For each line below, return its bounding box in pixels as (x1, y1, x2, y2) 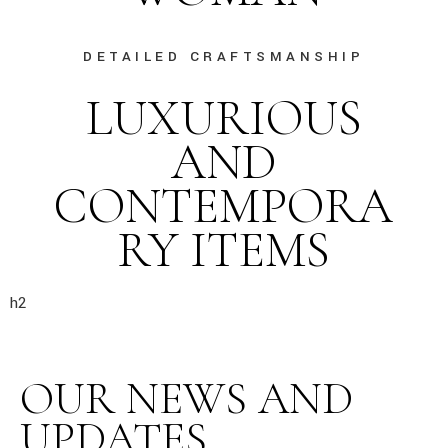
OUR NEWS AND (20, 371, 353, 426)
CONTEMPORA (54, 176, 394, 236)
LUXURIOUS (85, 88, 362, 148)
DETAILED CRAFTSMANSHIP (83, 47, 365, 66)
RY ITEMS (117, 220, 331, 280)
